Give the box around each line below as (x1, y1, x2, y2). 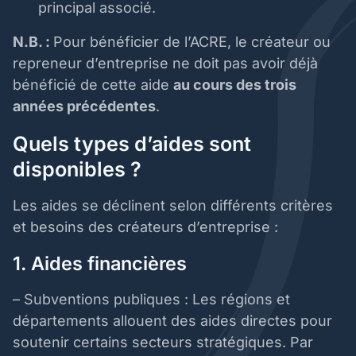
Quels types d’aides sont (13, 132, 251, 157)
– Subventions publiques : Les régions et (13, 291, 290, 308)
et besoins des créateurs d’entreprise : (13, 219, 282, 236)
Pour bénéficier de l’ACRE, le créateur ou (53, 33, 331, 51)
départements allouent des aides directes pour (13, 312, 332, 330)
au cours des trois (173, 76, 296, 94)
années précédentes (13, 98, 156, 115)
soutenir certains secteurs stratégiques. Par (13, 334, 313, 351)
